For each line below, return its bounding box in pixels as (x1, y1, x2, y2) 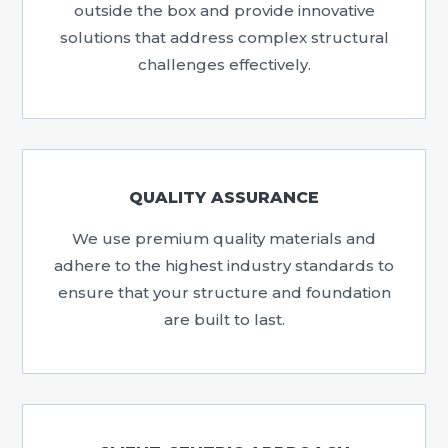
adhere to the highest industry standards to (54, 256, 394, 276)
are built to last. (163, 310, 285, 330)
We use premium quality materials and (72, 229, 376, 249)
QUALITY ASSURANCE (129, 188, 319, 208)
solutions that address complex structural (59, 28, 389, 48)
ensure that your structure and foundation (57, 283, 391, 303)
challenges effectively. (137, 55, 311, 75)
